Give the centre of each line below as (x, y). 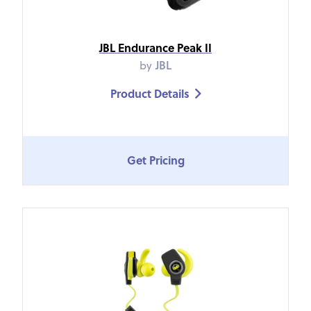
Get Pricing (155, 160)
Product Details (150, 93)
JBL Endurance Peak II (155, 47)
